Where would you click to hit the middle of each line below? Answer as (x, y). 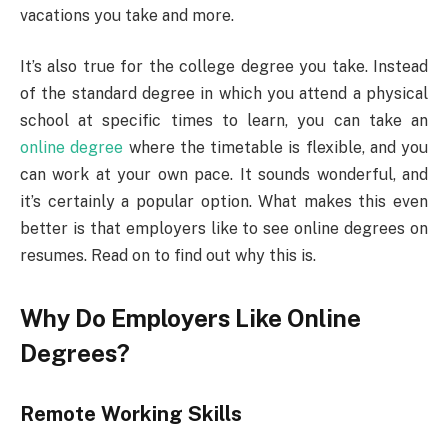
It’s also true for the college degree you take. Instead (224, 67)
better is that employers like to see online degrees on (224, 229)
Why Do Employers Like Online (190, 318)
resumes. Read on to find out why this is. (168, 256)
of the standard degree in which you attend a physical (224, 94)
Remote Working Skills (131, 414)
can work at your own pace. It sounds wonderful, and (224, 175)
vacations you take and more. (127, 15)
